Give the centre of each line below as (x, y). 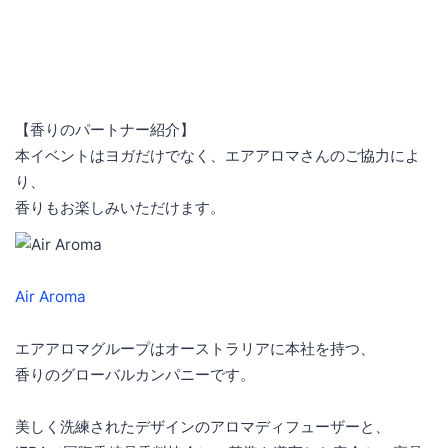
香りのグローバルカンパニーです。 (135, 374)
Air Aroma (50, 296)
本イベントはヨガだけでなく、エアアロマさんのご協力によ (217, 155)
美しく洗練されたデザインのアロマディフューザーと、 (202, 426)
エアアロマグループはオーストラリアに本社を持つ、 (195, 348)
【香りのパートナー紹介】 (105, 129)
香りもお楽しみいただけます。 (120, 207)
